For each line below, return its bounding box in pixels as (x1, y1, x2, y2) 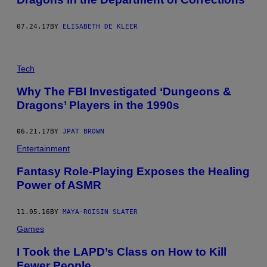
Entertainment (17, 144, 70, 154)
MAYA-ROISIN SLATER (63, 208, 138, 216)
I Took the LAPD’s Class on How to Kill (17, 245, 226, 258)
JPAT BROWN (63, 128, 104, 136)
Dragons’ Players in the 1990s (17, 98, 179, 111)
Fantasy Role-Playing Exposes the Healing (17, 165, 250, 178)
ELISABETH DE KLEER (63, 22, 138, 30)
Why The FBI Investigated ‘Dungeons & (17, 85, 231, 98)
